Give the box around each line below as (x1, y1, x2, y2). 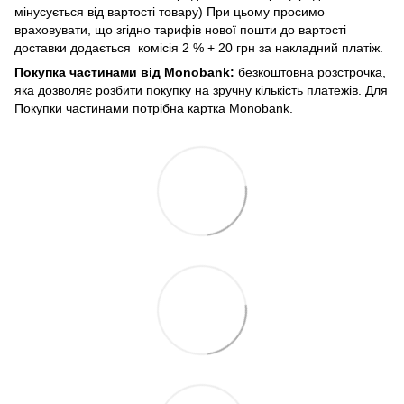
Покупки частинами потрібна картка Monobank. (14, 100, 293, 115)
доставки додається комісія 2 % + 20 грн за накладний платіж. (14, 40, 387, 55)
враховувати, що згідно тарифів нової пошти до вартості (14, 22, 346, 37)
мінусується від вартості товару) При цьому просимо (14, 4, 325, 19)
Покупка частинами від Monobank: (14, 64, 234, 79)
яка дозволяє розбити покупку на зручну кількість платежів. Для (14, 82, 388, 97)
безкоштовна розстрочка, (234, 64, 386, 79)
